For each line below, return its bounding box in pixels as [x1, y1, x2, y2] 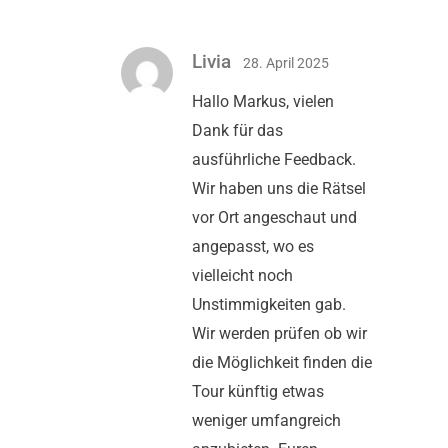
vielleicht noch [192, 265, 293, 285]
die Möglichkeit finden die [192, 352, 372, 372]
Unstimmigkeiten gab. [192, 294, 346, 314]
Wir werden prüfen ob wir [192, 323, 367, 343]
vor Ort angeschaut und [192, 207, 357, 227]
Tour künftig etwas [192, 381, 324, 401]
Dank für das [192, 120, 283, 140]
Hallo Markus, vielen [192, 91, 334, 111]
